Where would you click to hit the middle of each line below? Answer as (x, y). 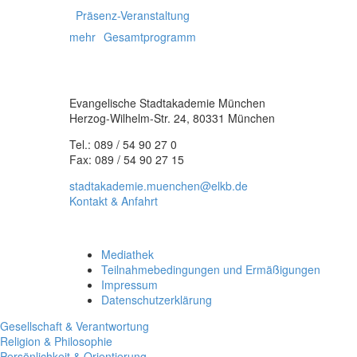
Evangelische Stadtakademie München (167, 102)
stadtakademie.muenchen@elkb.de (159, 185)
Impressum (129, 285)
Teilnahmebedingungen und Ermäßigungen (211, 270)
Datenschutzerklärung (157, 300)
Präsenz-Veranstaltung (129, 15)
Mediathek (127, 255)
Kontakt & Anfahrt (114, 200)
